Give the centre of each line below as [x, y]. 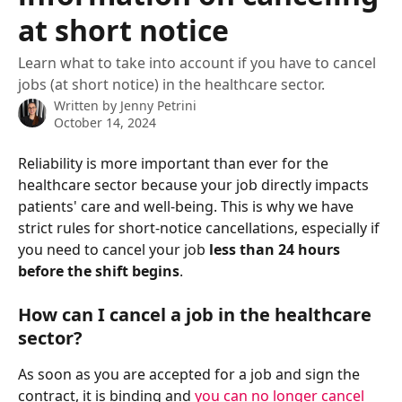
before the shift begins [99, 271]
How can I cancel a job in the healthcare [197, 315]
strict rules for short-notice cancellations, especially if [201, 228]
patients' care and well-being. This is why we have [188, 206]
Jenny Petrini [158, 105]
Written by [87, 105]
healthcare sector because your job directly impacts [195, 185]
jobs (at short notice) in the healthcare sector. [171, 84]
